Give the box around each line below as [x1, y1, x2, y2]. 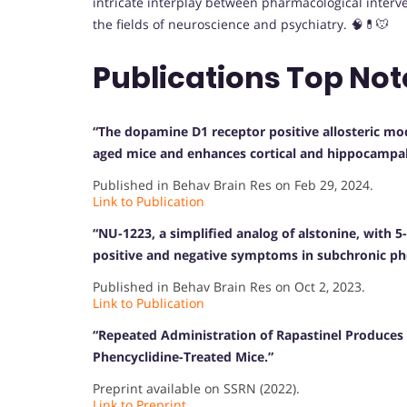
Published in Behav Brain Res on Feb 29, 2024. [93, 175, 373, 194]
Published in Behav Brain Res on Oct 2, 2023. [93, 277, 365, 295]
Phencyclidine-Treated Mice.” [93, 347, 273, 365]
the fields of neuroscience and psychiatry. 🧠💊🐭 [93, 15, 389, 33]
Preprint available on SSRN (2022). [93, 379, 300, 397]
